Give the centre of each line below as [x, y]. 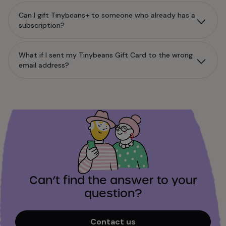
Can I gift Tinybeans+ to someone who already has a [107, 15]
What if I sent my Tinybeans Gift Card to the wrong [106, 55]
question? [113, 193]
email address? [44, 65]
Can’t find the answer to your [113, 180]
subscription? [42, 25]
